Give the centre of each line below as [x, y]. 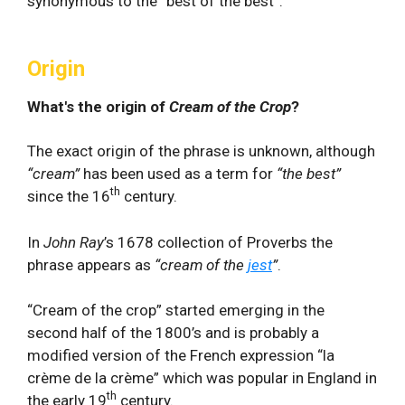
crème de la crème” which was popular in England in [202, 378]
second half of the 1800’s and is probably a [173, 333]
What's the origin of [98, 107]
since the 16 [69, 196]
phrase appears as [91, 264]
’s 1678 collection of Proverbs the [218, 242]
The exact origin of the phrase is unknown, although [201, 151]
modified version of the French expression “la [181, 355]
